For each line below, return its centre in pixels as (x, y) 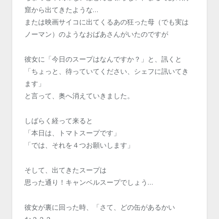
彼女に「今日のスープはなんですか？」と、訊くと (103, 59)
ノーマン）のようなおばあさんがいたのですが (96, 34)
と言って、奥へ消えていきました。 (79, 95)
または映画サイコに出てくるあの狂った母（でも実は (107, 22)
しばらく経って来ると (59, 120)
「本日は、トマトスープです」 (72, 132)
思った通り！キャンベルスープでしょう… (89, 182)
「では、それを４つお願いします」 (79, 145)
